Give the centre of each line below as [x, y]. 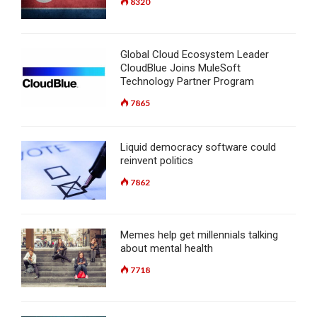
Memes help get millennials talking [199, 235]
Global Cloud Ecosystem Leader [195, 55]
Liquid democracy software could [198, 148]
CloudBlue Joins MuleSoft [180, 68]
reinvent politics [157, 161]
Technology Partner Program [187, 82]
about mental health [167, 249]
